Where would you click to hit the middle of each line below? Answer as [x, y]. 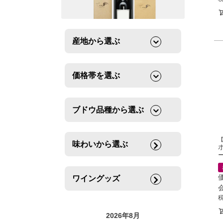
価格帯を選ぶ [96, 76]
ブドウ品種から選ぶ [108, 110]
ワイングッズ [96, 179]
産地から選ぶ [96, 41]
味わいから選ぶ [100, 144]
